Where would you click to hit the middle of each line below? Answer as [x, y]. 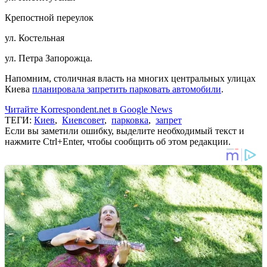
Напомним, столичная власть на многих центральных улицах [130, 78]
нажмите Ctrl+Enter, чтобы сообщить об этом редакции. [118, 141]
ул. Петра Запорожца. [49, 58]
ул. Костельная [35, 38]
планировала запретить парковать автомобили [127, 89]
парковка [130, 120]
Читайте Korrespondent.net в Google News [89, 109]
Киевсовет [83, 120]
